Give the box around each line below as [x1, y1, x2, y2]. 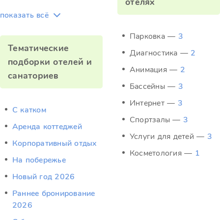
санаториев [8, 70, 59, 82]
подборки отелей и [8, 56, 92, 68]
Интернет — [130, 98, 178, 109]
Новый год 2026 [12, 171, 75, 182]
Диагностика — [130, 48, 191, 58]
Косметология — [130, 148, 195, 159]
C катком [12, 105, 46, 115]
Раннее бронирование [12, 188, 95, 199]
